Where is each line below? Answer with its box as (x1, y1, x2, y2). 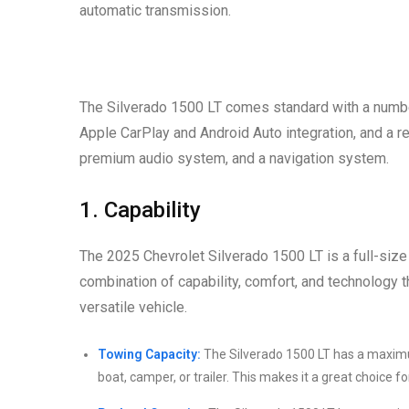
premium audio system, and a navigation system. (79, 150, 389, 168)
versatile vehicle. (79, 299, 187, 317)
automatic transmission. (79, 2, 231, 20)
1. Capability (79, 197, 201, 224)
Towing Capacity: (98, 347, 201, 362)
